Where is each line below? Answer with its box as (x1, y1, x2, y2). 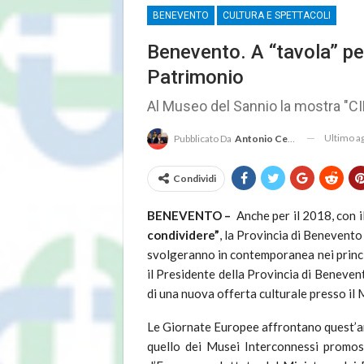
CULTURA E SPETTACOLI (223, 9, 331, 21)
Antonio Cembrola (235, 132, 288, 145)
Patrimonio (147, 65, 244, 89)
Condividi (173, 171, 216, 184)
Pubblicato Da (174, 132, 233, 145)
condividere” (147, 227, 219, 242)
